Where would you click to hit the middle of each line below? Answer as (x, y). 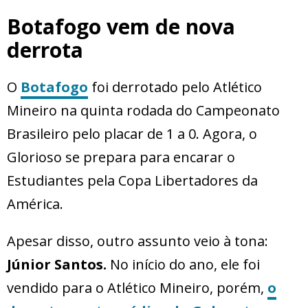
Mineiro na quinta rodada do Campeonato (143, 111)
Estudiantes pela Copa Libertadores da (132, 181)
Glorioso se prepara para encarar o (121, 157)
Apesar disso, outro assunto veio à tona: (137, 241)
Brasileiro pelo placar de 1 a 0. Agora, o (132, 134)
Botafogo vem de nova (121, 27)
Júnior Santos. (58, 265)
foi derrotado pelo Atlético (175, 87)
